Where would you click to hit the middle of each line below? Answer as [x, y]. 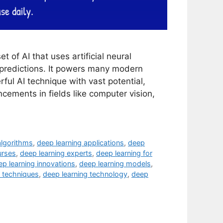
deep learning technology [85, 174]
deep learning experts [56, 153]
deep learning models [115, 164]
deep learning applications [81, 143]
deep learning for [124, 153]
